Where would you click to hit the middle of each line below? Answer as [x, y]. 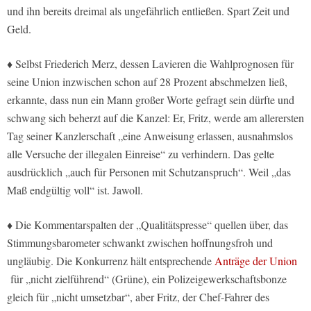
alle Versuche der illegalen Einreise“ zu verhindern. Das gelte [141, 154]
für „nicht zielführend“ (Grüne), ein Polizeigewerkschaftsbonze [149, 279]
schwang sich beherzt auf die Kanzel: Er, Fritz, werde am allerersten [155, 118]
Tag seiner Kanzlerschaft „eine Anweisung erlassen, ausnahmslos [150, 136]
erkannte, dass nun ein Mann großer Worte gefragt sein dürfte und [151, 100]
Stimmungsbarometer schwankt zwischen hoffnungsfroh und [140, 243]
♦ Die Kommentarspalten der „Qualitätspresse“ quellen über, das [148, 225]
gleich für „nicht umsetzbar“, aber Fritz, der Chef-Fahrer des [138, 297]
